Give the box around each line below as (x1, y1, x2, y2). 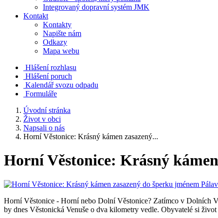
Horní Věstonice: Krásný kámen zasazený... (23, 132, 158, 141)
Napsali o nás (23, 124, 65, 132)
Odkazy (43, 38, 67, 46)
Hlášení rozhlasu (25, 63, 76, 72)
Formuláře (25, 90, 57, 98)
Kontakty (43, 20, 72, 29)
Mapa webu (43, 47, 79, 55)
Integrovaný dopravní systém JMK (43, 3, 149, 11)
